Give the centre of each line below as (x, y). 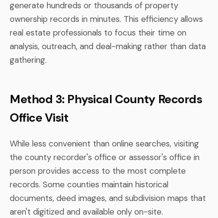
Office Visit (39, 117)
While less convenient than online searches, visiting (104, 143)
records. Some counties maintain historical (89, 184)
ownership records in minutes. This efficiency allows (106, 19)
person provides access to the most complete (98, 171)
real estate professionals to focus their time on (98, 32)
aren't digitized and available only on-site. (86, 211)
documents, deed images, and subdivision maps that (108, 198)
